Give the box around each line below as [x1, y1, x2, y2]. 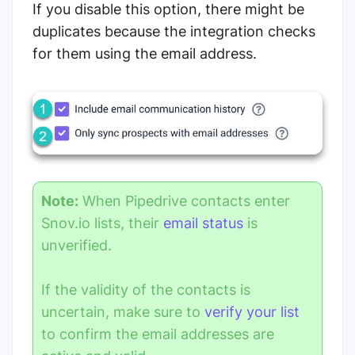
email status [163, 215, 243, 232]
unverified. [41, 237, 112, 254]
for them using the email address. [32, 45, 257, 63]
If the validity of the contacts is [41, 281, 250, 299]
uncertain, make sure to [41, 303, 204, 321]
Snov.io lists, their [41, 215, 163, 232]
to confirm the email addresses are [41, 326, 274, 343]
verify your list [204, 303, 300, 321]
